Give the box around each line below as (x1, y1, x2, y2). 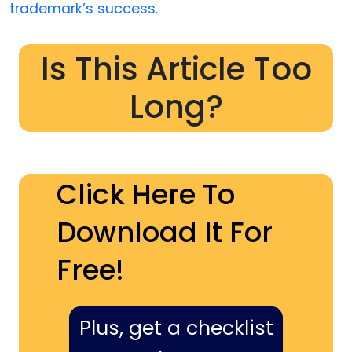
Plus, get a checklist (79, 314, 273, 343)
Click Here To (57, 175, 235, 214)
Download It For (57, 213, 273, 252)
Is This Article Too (40, 47, 312, 92)
